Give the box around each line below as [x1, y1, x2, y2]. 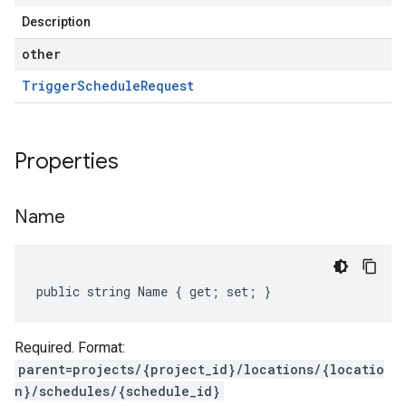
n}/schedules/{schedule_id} [14, 382, 220, 400]
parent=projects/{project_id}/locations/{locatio [18, 361, 384, 378]
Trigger [22, 77, 77, 94]
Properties [14, 148, 124, 175]
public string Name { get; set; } [36, 283, 271, 300]
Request [140, 77, 194, 94]
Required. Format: [14, 339, 125, 356]
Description [22, 14, 91, 29]
